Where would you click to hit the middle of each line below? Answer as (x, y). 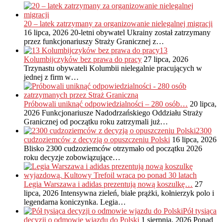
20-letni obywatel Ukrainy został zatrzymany (140, 33)
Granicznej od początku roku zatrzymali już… (96, 122)
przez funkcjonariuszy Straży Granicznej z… (94, 42)
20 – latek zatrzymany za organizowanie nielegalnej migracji (118, 24)
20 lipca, (202, 104)
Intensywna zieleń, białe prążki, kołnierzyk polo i (137, 193)
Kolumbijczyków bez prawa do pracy (83, 59)
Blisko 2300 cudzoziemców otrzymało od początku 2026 (113, 149)
